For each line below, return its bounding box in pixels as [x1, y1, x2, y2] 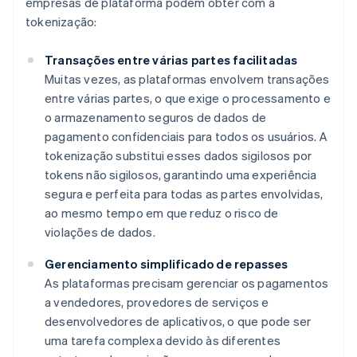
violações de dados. [45, 224, 155, 241]
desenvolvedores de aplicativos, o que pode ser [45, 313, 312, 330]
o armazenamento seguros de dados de [45, 109, 266, 126]
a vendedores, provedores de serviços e [45, 294, 269, 311]
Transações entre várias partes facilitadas [45, 52, 298, 69]
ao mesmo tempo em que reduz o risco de [45, 205, 279, 222]
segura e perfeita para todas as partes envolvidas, [45, 186, 324, 202]
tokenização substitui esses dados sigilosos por [45, 147, 312, 164]
